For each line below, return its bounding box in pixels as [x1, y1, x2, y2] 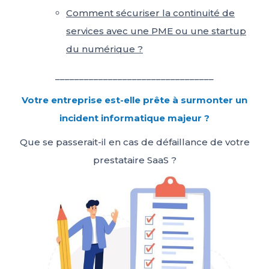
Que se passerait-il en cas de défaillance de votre [19, 136, 250, 148]
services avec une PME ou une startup [66, 25, 246, 37]
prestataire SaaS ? [92, 154, 177, 166]
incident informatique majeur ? [59, 112, 210, 124]
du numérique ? [66, 43, 143, 55]
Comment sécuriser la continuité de [66, 7, 235, 19]
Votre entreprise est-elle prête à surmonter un [22, 94, 247, 106]
